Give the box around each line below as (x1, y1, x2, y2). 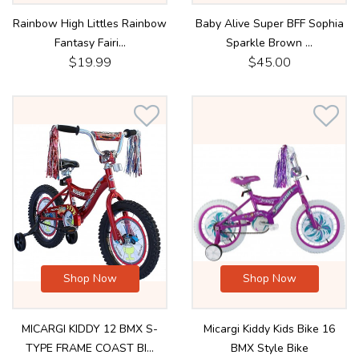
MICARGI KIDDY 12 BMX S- (22, 321, 158, 337)
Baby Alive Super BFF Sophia (195, 16, 344, 32)
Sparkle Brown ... (226, 35, 313, 51)
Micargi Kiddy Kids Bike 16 (204, 321, 335, 337)
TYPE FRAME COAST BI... (26, 340, 154, 356)
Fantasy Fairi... (54, 35, 126, 51)
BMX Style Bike (230, 340, 309, 356)
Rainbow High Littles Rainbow (13, 16, 167, 32)
